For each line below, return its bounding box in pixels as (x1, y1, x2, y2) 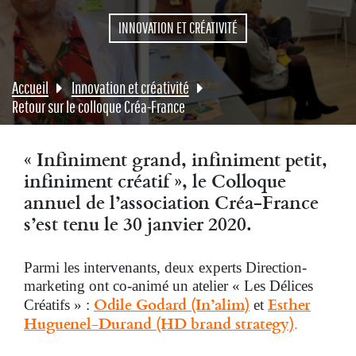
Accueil (12, 78, 48, 98)
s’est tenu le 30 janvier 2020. (24, 210, 252, 237)
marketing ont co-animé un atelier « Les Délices (24, 277, 313, 294)
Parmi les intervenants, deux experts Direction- (24, 259, 307, 276)
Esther (268, 292, 311, 315)
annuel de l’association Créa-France (24, 188, 319, 215)
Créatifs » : (24, 296, 94, 313)
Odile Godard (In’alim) (94, 292, 250, 315)
